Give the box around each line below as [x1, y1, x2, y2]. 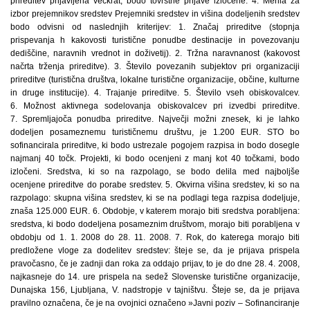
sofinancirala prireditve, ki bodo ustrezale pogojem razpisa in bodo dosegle [10, 140, 300, 150]
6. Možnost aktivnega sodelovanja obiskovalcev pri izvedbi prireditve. [10, 101, 300, 111]
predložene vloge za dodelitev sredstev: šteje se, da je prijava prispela [10, 246, 300, 255]
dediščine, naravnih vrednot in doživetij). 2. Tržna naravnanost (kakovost [10, 48, 300, 58]
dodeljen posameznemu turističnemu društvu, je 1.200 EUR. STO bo [10, 127, 300, 137]
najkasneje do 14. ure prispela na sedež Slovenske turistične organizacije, [10, 272, 300, 282]
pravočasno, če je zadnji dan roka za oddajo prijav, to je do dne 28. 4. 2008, [10, 259, 300, 268]
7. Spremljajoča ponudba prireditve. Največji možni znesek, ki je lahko [10, 114, 300, 124]
